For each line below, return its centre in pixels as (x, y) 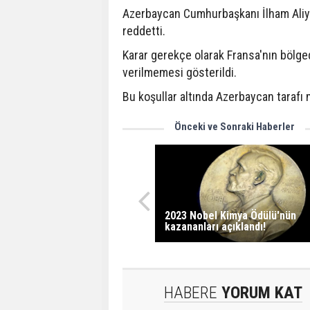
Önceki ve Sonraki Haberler (235, 127)
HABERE (191, 293)
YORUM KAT (260, 293)
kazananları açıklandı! (215, 226)
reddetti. (144, 31)
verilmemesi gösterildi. (180, 72)
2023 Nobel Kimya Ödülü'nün (230, 215)
